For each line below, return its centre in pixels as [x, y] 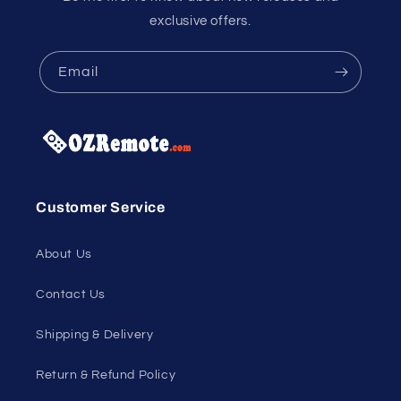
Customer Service [101, 207]
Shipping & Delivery [95, 335]
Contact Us [71, 294]
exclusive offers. [200, 21]
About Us [64, 254]
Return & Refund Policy [106, 375]
